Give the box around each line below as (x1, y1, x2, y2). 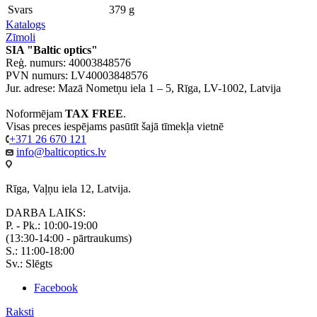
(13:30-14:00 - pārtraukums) (6, 231, 132, 244)
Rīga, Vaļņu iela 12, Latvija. (6, 182, 131, 195)
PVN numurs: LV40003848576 (6, 69, 148, 81)
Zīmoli (6, 30, 35, 43)
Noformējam (6, 107, 65, 120)
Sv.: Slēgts (6, 257, 52, 270)
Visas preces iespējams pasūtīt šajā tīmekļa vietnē (6, 120, 224, 132)
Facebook (34, 281, 78, 294)
